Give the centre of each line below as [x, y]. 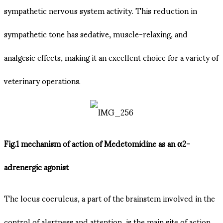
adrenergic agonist [36, 166]
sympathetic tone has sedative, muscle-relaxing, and [96, 33]
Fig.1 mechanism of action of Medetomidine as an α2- [97, 143]
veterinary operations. [42, 80]
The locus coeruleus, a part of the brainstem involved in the [110, 198]
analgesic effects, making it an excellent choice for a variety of [111, 57]
